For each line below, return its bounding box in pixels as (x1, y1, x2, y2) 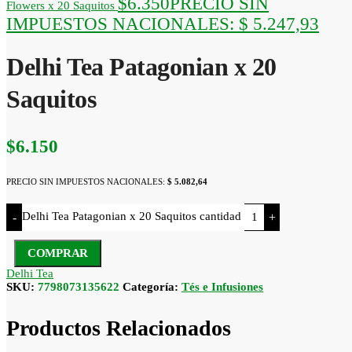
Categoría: (123, 280, 181, 294)
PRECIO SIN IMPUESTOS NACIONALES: (6, 177, 167, 187)
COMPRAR (27, 247, 88, 260)
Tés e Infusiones (181, 280, 263, 294)
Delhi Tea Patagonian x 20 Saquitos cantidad (22, 210, 241, 223)
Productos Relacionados (6, 315, 231, 340)
